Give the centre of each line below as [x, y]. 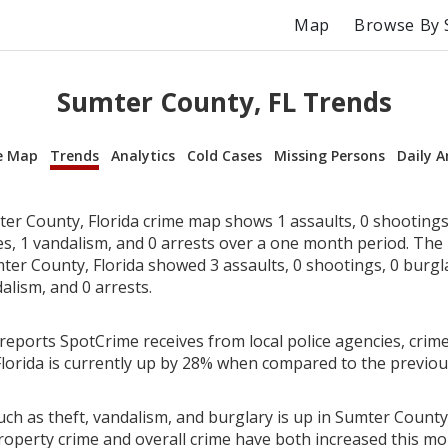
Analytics [143, 155]
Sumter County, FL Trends [224, 102]
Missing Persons [329, 155]
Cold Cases [224, 155]
